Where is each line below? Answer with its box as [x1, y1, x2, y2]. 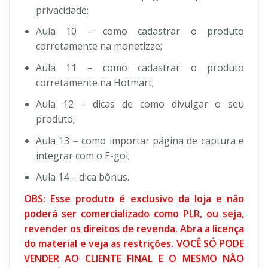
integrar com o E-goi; [36, 148, 130, 162]
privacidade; [36, 3, 89, 17]
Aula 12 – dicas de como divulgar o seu [36, 98, 244, 111]
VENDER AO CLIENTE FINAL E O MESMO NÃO [24, 251, 244, 265]
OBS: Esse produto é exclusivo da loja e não [24, 191, 244, 205]
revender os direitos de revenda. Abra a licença [24, 221, 244, 235]
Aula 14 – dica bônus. [36, 170, 129, 184]
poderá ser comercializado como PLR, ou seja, [24, 206, 244, 220]
